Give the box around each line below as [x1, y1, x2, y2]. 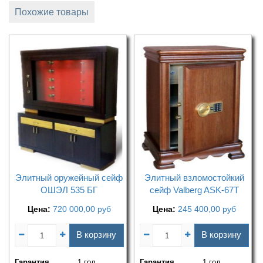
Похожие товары [15, 7, 89, 18]
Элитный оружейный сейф [15, 173, 123, 183]
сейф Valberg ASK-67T [149, 185, 239, 195]
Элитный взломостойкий [144, 173, 244, 183]
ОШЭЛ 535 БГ [41, 185, 98, 195]
